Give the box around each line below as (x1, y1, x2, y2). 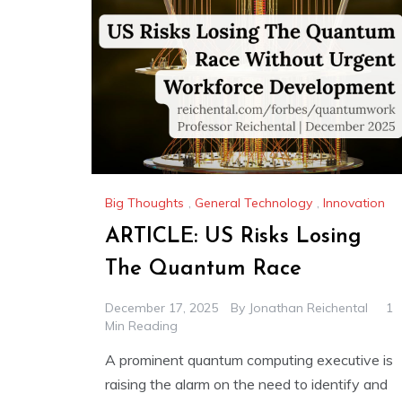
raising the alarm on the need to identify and (105, 374, 388, 393)
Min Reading (105, 317, 178, 334)
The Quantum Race (105, 258, 301, 280)
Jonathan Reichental (249, 299, 368, 316)
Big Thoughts (105, 194, 184, 211)
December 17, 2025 (105, 299, 218, 316)
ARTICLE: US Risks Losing (105, 225, 362, 248)
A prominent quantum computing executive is (105, 350, 393, 369)
